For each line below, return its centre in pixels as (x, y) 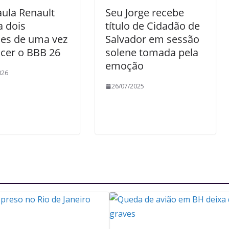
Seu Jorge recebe (145, 13)
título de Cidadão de (153, 26)
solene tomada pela (152, 52)
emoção (124, 66)
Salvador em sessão (152, 39)
